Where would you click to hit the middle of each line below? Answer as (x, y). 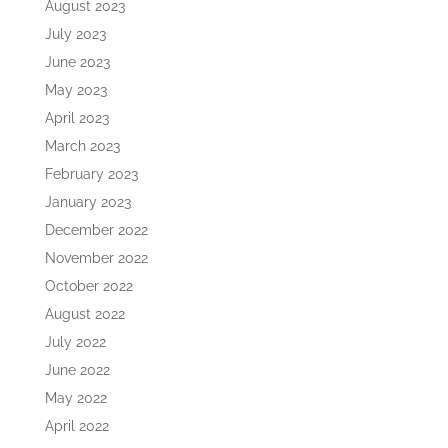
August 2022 (84, 314)
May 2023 (75, 90)
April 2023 (76, 118)
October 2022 (88, 286)
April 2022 (76, 426)
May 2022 (75, 398)
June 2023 (77, 62)
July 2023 (75, 34)
